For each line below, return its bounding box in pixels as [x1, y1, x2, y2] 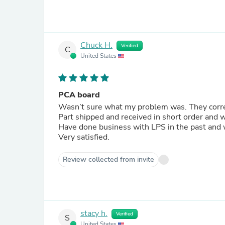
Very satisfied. [58, 132, 109, 143]
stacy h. [80, 208, 107, 219]
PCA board [58, 89, 100, 100]
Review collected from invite [63, 155, 154, 164]
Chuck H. [80, 40, 113, 51]
